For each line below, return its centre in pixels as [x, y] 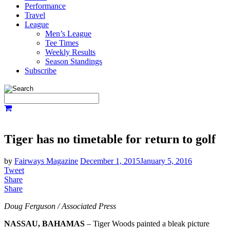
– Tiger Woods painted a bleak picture [147, 223]
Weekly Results [70, 52]
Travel [35, 15]
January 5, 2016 [166, 161]
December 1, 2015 [110, 161]
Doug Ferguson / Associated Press [60, 206]
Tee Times [62, 43]
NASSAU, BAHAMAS [44, 223]
